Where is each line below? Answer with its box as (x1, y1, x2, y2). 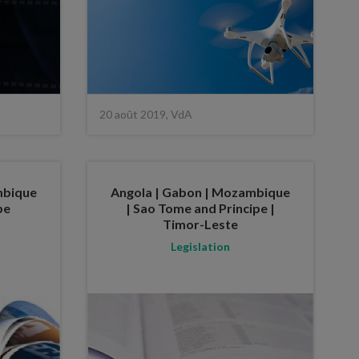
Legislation (170, 239, 230, 253)
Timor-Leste (162, 216, 238, 232)
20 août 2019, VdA (99, 107, 192, 121)
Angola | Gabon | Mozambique (110, 184, 290, 200)
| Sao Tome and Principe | (125, 200, 275, 216)
